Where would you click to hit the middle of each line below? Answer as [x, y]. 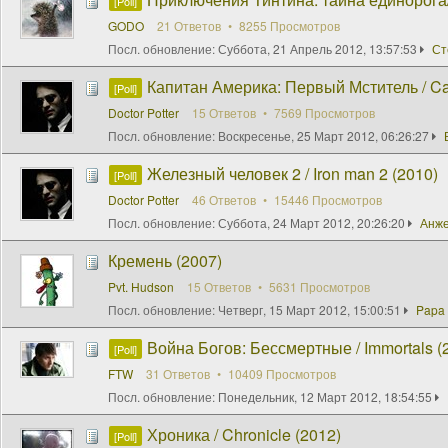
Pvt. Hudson [141, 286]
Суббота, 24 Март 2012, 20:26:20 [311, 222]
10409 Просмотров [280, 373]
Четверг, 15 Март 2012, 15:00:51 [309, 309]
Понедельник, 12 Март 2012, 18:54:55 [325, 396]
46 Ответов [225, 199]
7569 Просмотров [323, 112]
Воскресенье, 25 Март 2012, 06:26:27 [323, 135]
